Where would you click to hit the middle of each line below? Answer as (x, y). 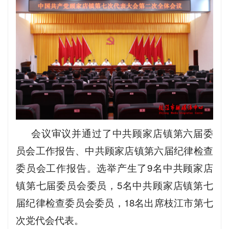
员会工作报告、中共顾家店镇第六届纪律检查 (114, 150)
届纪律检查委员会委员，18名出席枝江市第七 (114, 202)
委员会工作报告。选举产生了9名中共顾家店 (114, 167)
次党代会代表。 (50, 220)
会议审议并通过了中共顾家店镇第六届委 (122, 133)
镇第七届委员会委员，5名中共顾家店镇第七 (114, 185)
